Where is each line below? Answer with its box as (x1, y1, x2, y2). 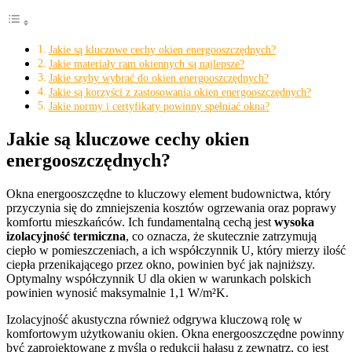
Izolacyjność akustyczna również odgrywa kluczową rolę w (6, 313, 302, 326)
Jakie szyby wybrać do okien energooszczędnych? (48, 71, 269, 85)
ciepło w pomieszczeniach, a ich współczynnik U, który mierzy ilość (6, 244, 346, 257)
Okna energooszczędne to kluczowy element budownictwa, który (6, 187, 331, 200)
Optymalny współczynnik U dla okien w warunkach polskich (6, 272, 311, 285)
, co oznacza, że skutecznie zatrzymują (126, 229, 317, 243)
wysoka (274, 215, 314, 229)
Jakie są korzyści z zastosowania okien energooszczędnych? (48, 86, 311, 99)
